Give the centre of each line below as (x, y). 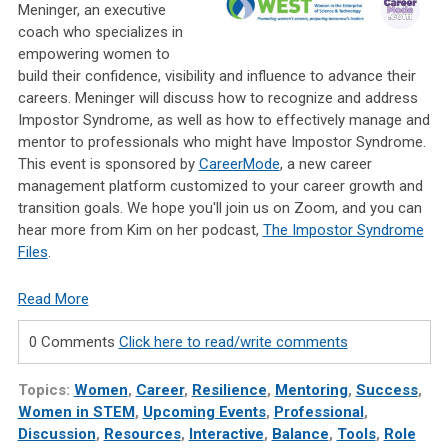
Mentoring (311, 390)
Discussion (56, 434)
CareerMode (239, 164)
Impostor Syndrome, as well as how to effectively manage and (223, 120)
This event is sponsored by (108, 164)
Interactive (226, 434)
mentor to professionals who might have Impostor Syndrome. (221, 142)
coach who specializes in (100, 32)
